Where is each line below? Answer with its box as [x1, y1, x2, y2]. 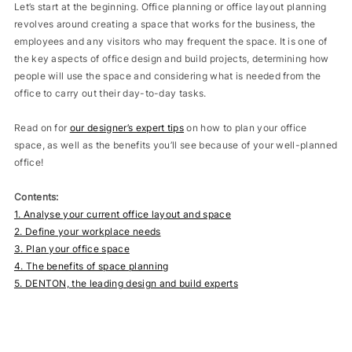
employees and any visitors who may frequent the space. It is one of [13, 35, 328, 47]
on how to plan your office [186, 122, 307, 134]
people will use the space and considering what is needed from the [13, 70, 321, 82]
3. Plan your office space [13, 243, 130, 255]
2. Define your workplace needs [13, 225, 161, 237]
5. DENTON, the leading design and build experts [13, 277, 238, 289]
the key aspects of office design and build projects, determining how [13, 53, 329, 64]
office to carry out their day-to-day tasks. [13, 87, 207, 99]
